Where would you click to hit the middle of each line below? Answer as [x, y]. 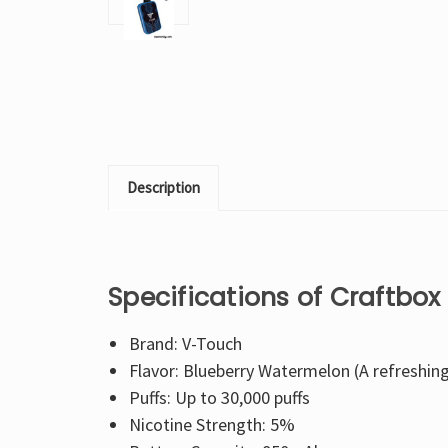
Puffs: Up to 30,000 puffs [219, 398]
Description [163, 188]
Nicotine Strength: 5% [211, 425]
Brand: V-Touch [185, 344]
